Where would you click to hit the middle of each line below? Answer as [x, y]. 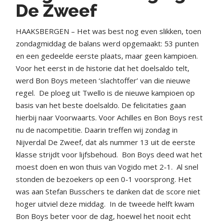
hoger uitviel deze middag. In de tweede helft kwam [105, 203]
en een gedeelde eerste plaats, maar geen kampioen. [107, 55]
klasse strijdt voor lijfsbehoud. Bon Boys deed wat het [109, 154]
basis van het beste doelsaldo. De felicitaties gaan [101, 105]
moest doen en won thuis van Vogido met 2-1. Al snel [107, 166]
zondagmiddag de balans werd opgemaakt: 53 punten [107, 43]
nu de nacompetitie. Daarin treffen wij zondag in [97, 129]
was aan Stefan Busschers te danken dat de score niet [108, 191]
